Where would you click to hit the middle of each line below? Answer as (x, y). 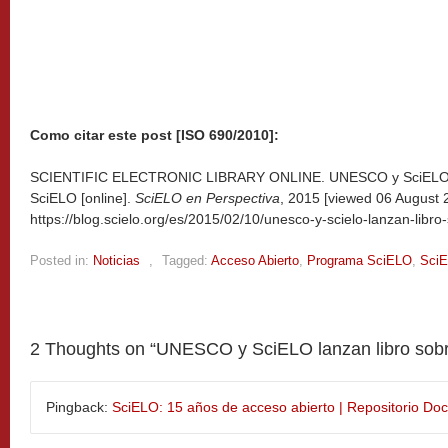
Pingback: (79, 406)
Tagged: (185, 260)
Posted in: (59, 260)
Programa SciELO (359, 260)
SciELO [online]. (82, 197)
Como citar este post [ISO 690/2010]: (154, 134)
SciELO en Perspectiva (207, 197)
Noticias (116, 260)
